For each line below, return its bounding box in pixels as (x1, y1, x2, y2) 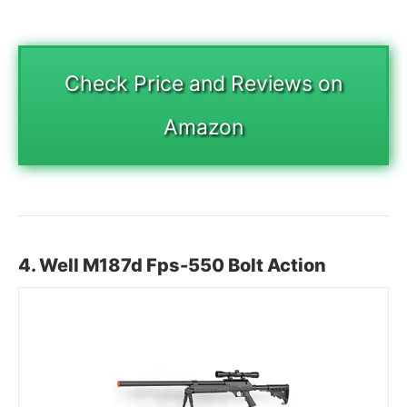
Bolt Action (228, 253, 326, 276)
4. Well (18, 253, 83, 276)
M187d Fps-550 (83, 253, 228, 276)
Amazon (164, 114, 243, 140)
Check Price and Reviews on (65, 70, 342, 96)
